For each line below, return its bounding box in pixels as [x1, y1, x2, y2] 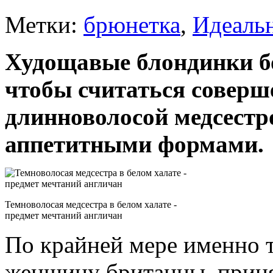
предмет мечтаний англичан [5, 210, 122, 221]
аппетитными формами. [5, 131, 264, 158]
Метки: [5, 12, 83, 38]
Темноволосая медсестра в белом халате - [5, 199, 177, 210]
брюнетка [83, 12, 180, 38]
